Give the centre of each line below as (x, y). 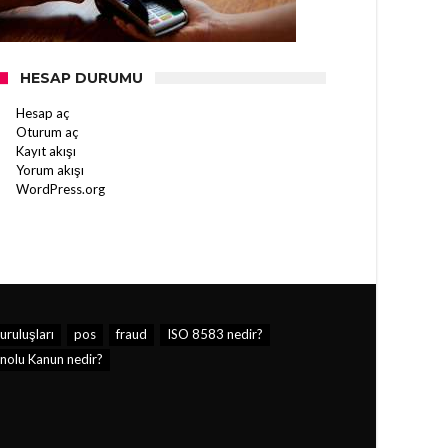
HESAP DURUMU (81, 78)
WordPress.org (60, 189)
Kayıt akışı (46, 151)
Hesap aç (42, 113)
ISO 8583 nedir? (214, 334)
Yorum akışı (50, 170)
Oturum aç (47, 132)
